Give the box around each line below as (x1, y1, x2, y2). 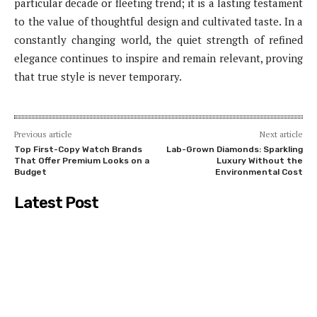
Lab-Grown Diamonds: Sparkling (166, 144, 303, 154)
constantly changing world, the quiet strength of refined (14, 32, 303, 47)
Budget (14, 166, 47, 177)
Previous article (14, 128, 72, 139)
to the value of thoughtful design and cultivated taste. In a (14, 13, 303, 28)
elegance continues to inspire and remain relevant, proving (14, 50, 303, 65)
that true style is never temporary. (14, 69, 182, 83)
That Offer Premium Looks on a (14, 155, 149, 166)
